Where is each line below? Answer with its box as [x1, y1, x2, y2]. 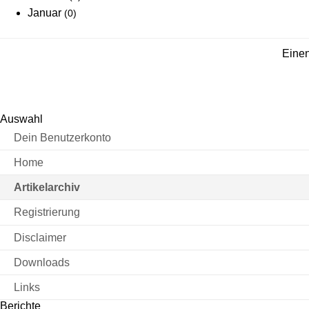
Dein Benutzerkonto [14, 131, 111, 143]
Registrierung [14, 206, 80, 219]
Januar [28, 7, 64, 19]
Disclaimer [14, 231, 66, 243]
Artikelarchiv [14, 181, 80, 194]
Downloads [14, 256, 70, 268]
